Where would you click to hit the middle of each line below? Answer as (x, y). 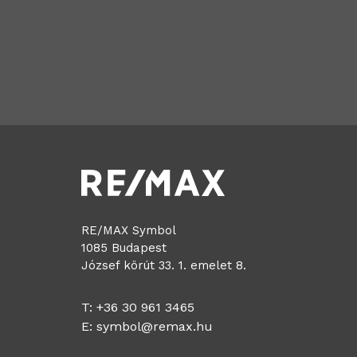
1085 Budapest (124, 248)
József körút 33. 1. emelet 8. (164, 266)
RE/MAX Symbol (129, 231)
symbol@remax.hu (155, 327)
